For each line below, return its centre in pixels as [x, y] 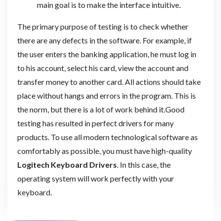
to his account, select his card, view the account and [103, 68]
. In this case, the [144, 164]
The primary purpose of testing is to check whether [103, 26]
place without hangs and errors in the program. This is [106, 95]
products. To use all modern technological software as [107, 137]
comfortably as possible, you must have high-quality [104, 150]
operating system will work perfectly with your [95, 178]
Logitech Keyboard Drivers [67, 164]
